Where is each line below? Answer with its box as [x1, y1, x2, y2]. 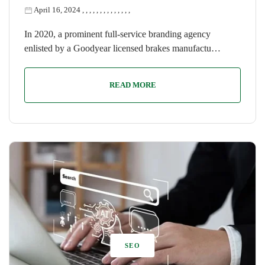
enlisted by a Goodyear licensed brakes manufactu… [24, 43, 221, 53]
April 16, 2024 [34, 5, 80, 14]
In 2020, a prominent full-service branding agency [24, 28, 211, 39]
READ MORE [109, 80, 156, 89]
